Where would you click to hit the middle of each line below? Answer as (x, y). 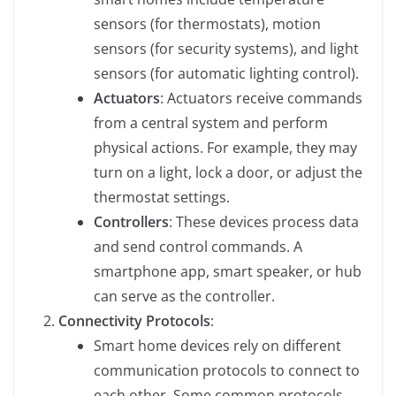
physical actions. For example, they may (225, 147)
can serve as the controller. (184, 296)
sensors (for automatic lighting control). (226, 73)
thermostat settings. (162, 197)
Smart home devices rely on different (217, 345)
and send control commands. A (198, 246)
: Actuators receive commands (261, 98)
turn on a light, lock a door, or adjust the (228, 172)
